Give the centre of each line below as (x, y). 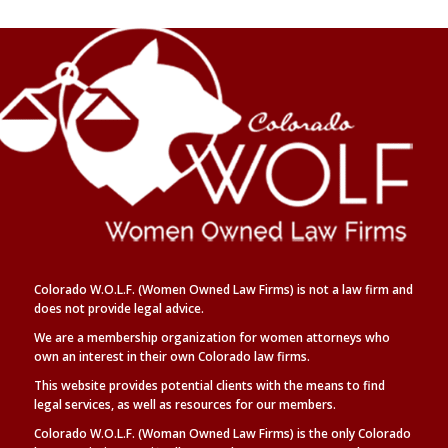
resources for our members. (255, 405)
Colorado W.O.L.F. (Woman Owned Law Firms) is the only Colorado (222, 434)
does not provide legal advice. (118, 308)
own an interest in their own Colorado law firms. (171, 356)
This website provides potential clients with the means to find (209, 386)
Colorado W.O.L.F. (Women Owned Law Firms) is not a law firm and (223, 289)
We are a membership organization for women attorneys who (211, 337)
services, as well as (119, 405)
